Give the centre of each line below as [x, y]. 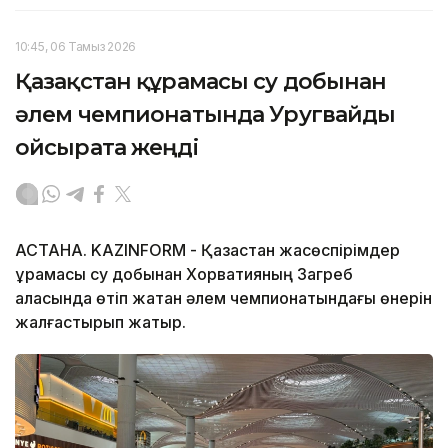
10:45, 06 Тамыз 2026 [75, 46]
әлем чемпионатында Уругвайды [205, 114]
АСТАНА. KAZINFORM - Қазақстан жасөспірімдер [207, 249]
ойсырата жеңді [106, 147]
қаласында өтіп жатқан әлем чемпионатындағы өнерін [223, 297]
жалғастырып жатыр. [100, 321]
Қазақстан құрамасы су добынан [201, 81]
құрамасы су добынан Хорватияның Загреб [184, 273]
